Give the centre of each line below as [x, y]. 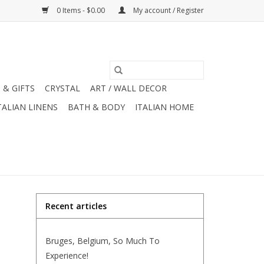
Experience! [67, 255]
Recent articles [76, 206]
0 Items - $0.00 [81, 10]
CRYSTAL [62, 88]
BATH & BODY [96, 107]
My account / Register [168, 10]
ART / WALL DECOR [128, 88]
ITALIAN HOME [164, 107]
